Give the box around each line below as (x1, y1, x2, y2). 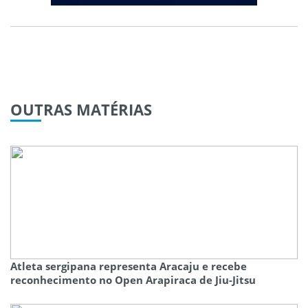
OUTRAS (10, 99, 72, 120)
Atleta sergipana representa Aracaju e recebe (10, 259, 247, 274)
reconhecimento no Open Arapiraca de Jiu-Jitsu (10, 273, 256, 287)
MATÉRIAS (72, 99, 152, 120)
